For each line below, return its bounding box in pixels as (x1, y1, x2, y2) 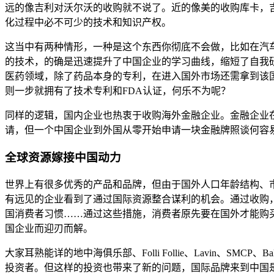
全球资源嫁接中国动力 (5, 150, 121, 164)
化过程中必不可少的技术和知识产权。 (5, 17, 171, 28)
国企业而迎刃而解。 (5, 223, 93, 234)
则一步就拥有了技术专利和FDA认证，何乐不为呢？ (5, 86, 231, 97)
